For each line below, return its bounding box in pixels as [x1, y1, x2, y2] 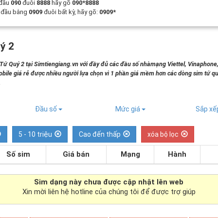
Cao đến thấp [79, 130, 121, 138]
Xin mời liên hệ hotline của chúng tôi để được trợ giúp [22, 187, 196, 196]
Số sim [6, 150, 31, 159]
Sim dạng [34, 178, 70, 186]
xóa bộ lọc [147, 130, 179, 138]
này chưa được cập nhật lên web [69, 178, 184, 186]
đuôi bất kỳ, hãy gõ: [42, 8, 100, 16]
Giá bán [63, 150, 90, 159]
